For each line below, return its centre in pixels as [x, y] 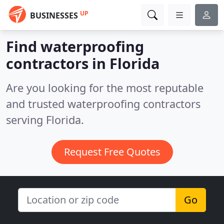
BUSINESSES [54, 15]
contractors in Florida [83, 63]
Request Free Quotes [112, 152]
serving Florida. [45, 120]
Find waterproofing [75, 46]
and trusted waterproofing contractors [103, 104]
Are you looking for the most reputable [105, 88]
